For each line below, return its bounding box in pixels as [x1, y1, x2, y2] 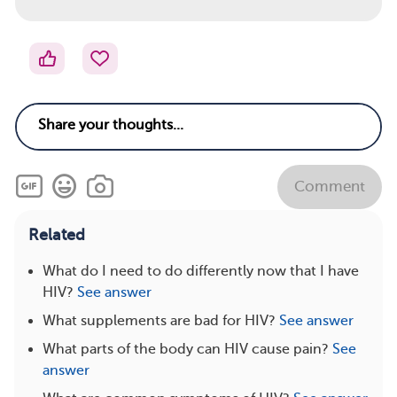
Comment [294, 178, 365, 196]
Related [28, 225, 85, 244]
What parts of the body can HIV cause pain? [43, 340, 329, 357]
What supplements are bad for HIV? [43, 312, 276, 329]
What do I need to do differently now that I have [43, 262, 359, 279]
